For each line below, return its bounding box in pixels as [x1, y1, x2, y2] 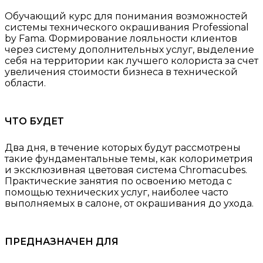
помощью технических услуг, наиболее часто [5, 187, 228, 198]
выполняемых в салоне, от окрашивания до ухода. [5, 198, 254, 209]
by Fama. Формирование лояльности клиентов [5, 33, 237, 44]
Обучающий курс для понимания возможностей [5, 11, 248, 22]
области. [5, 77, 46, 89]
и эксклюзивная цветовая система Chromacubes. [5, 164, 247, 176]
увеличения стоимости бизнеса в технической [5, 66, 238, 77]
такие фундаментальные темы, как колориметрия [5, 153, 253, 164]
